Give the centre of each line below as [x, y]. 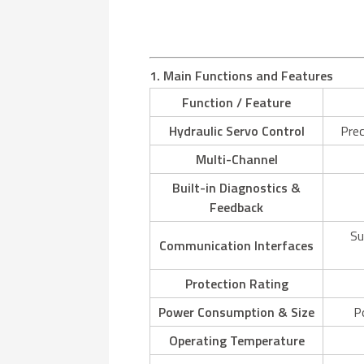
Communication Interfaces [237, 245]
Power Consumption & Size [237, 312]
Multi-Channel [236, 159]
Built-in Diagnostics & [237, 187]
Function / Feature [237, 102]
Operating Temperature [236, 340]
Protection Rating [236, 283]
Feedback [237, 207]
